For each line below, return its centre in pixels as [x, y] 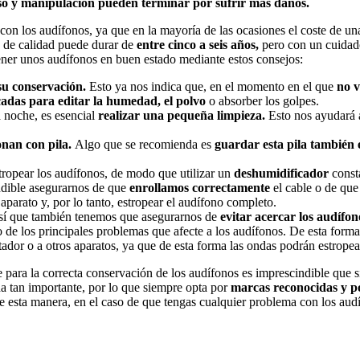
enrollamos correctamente [200, 187]
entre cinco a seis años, [198, 44]
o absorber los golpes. [262, 100]
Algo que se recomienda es [141, 144]
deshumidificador [283, 173]
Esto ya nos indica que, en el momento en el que [211, 86]
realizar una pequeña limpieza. [183, 115]
